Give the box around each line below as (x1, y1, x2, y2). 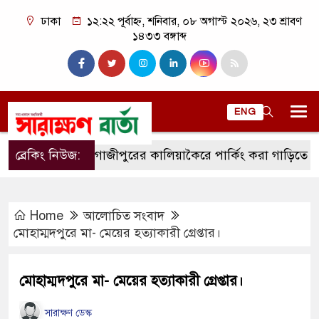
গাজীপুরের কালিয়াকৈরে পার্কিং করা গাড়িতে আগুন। (61, 147, 314, 163)
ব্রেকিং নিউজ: (16, 147, 80, 163)
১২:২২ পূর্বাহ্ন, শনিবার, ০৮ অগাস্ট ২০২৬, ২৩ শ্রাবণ (84, 14, 302, 28)
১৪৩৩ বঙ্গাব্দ (132, 29, 187, 43)
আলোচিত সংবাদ (83, 208, 164, 224)
